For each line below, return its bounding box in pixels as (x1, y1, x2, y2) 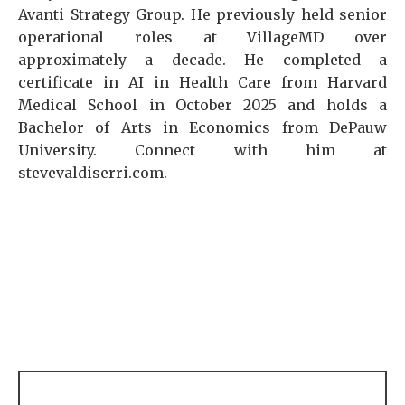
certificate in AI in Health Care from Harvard (18, 73, 387, 91)
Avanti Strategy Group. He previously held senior (18, 5, 387, 24)
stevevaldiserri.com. (18, 164, 167, 182)
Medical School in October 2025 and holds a (18, 96, 387, 114)
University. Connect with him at (18, 141, 387, 159)
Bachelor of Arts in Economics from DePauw (18, 118, 387, 137)
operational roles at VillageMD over (18, 28, 387, 46)
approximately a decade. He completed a (18, 51, 387, 69)
